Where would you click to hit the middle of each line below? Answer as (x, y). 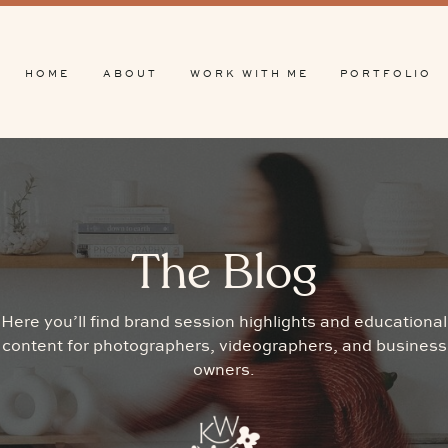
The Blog (224, 274)
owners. (224, 370)
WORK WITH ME (249, 74)
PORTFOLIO (386, 74)
